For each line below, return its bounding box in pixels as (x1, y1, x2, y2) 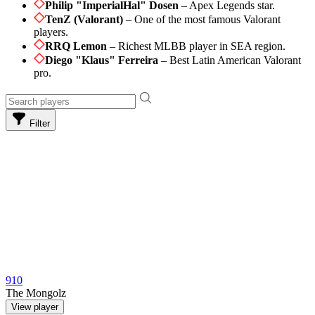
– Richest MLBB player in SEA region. (107, 40, 285, 53)
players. (34, 26, 68, 39)
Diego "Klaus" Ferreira (45, 54, 158, 67)
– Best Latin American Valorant (158, 54, 301, 67)
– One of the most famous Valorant (123, 13, 281, 26)
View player (11, 302, 58, 313)
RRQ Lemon (45, 40, 107, 53)
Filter (30, 118, 50, 129)
